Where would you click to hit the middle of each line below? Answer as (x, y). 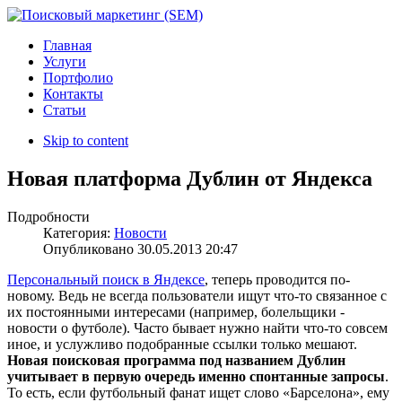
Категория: (79, 232)
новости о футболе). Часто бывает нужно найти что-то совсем (197, 328)
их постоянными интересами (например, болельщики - (176, 311)
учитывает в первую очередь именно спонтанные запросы (196, 376)
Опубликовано (90, 249)
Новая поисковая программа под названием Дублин (176, 360)
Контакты (73, 94)
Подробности (48, 216)
